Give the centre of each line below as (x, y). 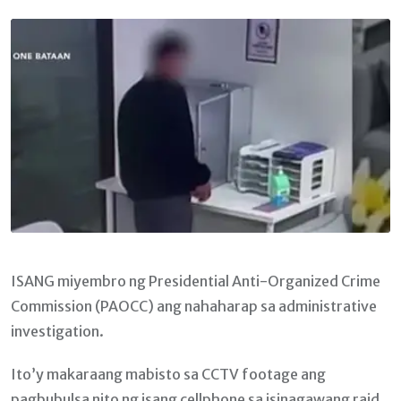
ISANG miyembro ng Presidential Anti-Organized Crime (196, 281)
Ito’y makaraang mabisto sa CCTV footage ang (168, 374)
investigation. (57, 331)
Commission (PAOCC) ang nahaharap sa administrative (194, 306)
